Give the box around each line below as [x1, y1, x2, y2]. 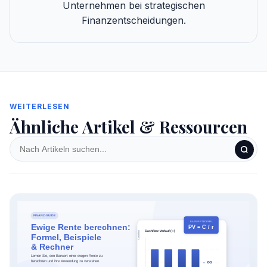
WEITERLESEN [10, 101, 70, 111]
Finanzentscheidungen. [81, 14, 186, 26]
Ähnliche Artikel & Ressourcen [10, 115, 247, 138]
